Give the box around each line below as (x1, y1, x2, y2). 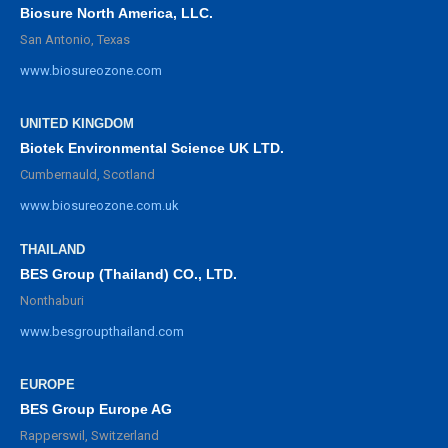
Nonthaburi (20, 293, 84, 309)
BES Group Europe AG (20, 401, 172, 418)
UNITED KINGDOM (20, 116, 134, 132)
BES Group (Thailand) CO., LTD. (20, 266, 237, 283)
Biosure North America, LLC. (20, 5, 213, 22)
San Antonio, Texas (20, 32, 130, 48)
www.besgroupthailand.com (20, 324, 184, 340)
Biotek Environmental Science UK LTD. (20, 140, 284, 157)
